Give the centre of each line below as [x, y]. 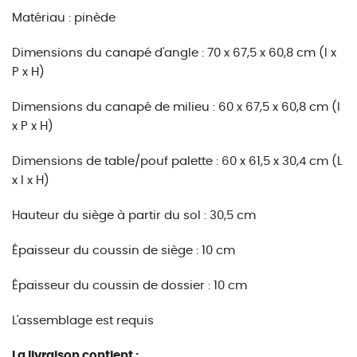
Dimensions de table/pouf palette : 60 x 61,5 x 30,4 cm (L [177, 161]
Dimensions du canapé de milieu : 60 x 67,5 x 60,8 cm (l [176, 107]
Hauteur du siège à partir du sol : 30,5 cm [134, 216]
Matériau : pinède [64, 18]
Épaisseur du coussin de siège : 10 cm [124, 251]
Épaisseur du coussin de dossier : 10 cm [129, 286]
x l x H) [31, 180]
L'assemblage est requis [83, 321]
